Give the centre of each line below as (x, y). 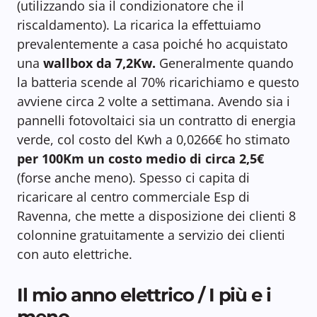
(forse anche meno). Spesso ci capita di (133, 178)
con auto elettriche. (75, 254)
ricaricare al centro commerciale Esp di (133, 197)
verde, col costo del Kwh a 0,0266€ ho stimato (154, 140)
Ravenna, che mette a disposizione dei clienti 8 (156, 216)
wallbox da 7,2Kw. (99, 63)
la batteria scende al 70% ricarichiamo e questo (158, 82)
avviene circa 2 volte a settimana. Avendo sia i (154, 102)
